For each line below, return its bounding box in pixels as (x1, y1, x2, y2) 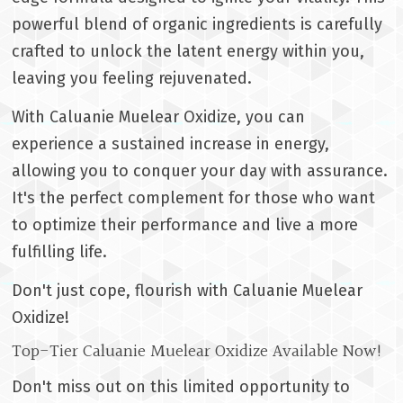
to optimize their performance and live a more (12, 215, 359, 236)
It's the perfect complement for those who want (12, 188, 376, 209)
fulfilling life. (12, 242, 108, 263)
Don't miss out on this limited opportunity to (12, 377, 351, 398)
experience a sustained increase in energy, (12, 134, 330, 155)
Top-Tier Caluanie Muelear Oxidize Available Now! (12, 338, 384, 366)
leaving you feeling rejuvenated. (12, 67, 253, 88)
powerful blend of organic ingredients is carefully (12, 13, 383, 34)
